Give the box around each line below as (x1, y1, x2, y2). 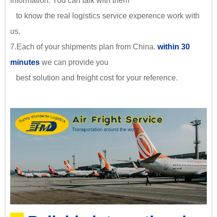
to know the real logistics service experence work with (10, 11, 200, 20)
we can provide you (40, 58, 110, 66)
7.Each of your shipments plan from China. (10, 42, 157, 51)
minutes (10, 58, 40, 66)
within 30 (157, 42, 190, 51)
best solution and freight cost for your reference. (10, 73, 180, 82)
